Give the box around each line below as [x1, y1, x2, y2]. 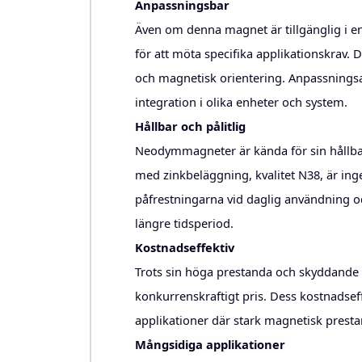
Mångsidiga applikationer [134, 336, 285, 353]
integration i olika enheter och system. [134, 94, 347, 111]
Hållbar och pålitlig [134, 118, 246, 135]
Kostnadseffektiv [134, 239, 234, 256]
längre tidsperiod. [134, 215, 234, 232]
